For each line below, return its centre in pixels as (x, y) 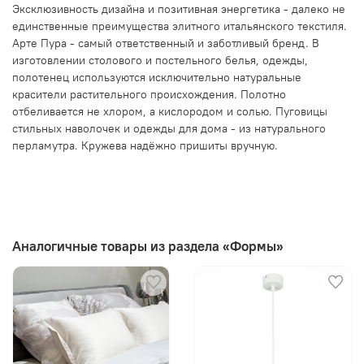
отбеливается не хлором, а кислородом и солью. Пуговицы (170, 111)
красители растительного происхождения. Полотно (149, 94)
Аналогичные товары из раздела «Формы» (148, 247)
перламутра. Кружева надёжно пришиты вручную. (145, 145)
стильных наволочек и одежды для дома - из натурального (169, 128)
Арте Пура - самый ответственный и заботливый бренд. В (166, 43)
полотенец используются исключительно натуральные (157, 77)
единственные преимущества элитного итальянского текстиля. (180, 26)
